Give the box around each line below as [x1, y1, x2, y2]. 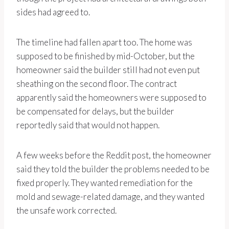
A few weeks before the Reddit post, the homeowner [16, 150, 212, 161]
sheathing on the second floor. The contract [16, 78, 177, 89]
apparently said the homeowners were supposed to [16, 92, 207, 103]
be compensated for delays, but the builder [16, 106, 174, 117]
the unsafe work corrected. [16, 205, 117, 216]
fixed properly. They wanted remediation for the [16, 177, 193, 189]
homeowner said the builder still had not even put [16, 64, 200, 76]
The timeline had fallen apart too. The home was [16, 37, 192, 48]
